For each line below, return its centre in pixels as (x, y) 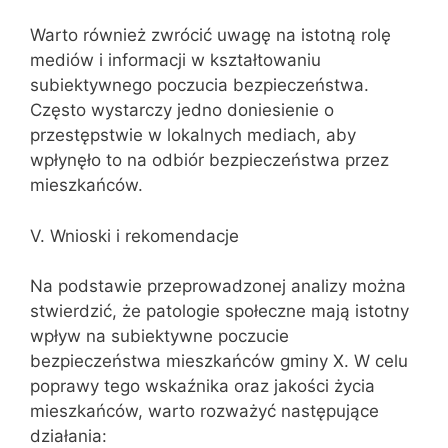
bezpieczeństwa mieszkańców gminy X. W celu (219, 361)
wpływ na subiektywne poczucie (159, 336)
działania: (68, 436)
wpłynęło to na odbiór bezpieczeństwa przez (209, 160)
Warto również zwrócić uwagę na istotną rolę (210, 35)
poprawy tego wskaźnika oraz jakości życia (202, 386)
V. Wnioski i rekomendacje (134, 235)
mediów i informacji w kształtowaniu (175, 60)
